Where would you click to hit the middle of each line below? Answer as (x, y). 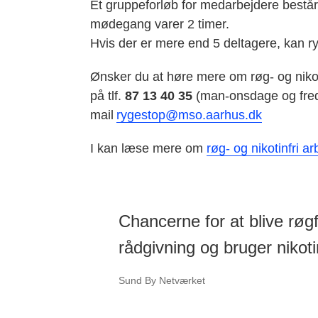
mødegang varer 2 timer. (161, 24)
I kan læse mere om (148, 148)
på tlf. (107, 95)
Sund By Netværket (161, 280)
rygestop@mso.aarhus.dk (189, 115)
